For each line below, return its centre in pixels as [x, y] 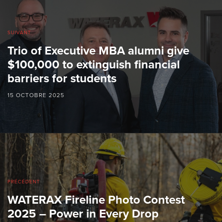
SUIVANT [19, 33]
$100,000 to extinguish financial [94, 65]
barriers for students [62, 79]
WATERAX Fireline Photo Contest [96, 200]
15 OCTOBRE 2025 [36, 95]
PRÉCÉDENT [24, 182]
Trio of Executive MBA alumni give [98, 51]
